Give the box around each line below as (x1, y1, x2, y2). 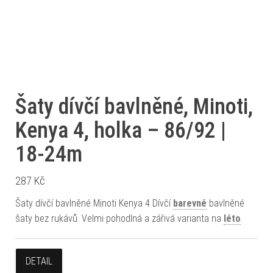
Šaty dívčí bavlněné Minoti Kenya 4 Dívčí (15, 197, 173, 209)
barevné (173, 197, 207, 209)
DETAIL (26, 255, 52, 267)
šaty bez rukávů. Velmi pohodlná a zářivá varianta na (15, 212, 224, 224)
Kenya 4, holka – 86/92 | (15, 117, 226, 143)
